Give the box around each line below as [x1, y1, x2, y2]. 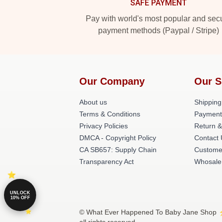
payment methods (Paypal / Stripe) [98, 26, 219, 35]
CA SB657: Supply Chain [79, 146, 157, 154]
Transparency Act [79, 158, 134, 166]
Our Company [79, 76, 145, 87]
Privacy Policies [79, 122, 128, 130]
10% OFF [10, 195, 30, 200]
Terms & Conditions [79, 110, 140, 118]
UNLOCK [10, 190, 30, 195]
